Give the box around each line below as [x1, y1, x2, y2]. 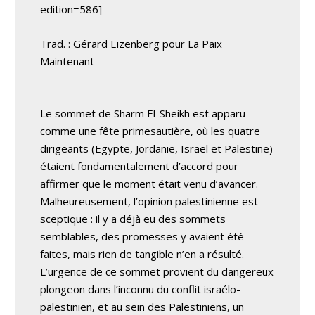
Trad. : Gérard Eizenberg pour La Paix [40, 37, 223, 51]
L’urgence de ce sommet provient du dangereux [40, 264, 274, 278]
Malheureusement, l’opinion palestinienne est [40, 194, 259, 208]
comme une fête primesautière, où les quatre [40, 124, 261, 138]
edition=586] [40, 2, 103, 16]
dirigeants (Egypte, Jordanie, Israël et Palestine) [40, 141, 274, 155]
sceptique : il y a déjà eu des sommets [40, 212, 226, 226]
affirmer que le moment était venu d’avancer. [40, 176, 259, 191]
